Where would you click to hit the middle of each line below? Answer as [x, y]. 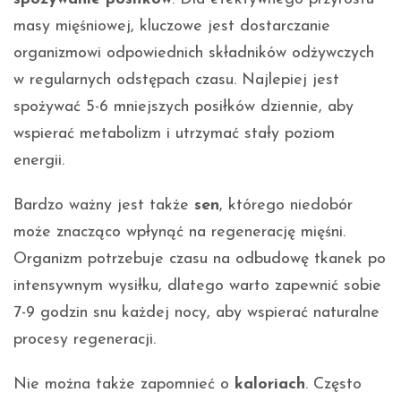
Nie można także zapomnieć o [124, 384]
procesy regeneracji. [85, 339]
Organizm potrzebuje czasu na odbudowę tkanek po [200, 259]
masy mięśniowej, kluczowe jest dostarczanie [172, 26]
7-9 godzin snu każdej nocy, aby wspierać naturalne [196, 312]
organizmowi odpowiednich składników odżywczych [194, 53]
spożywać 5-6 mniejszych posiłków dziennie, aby [183, 107]
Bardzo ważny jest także [104, 205]
